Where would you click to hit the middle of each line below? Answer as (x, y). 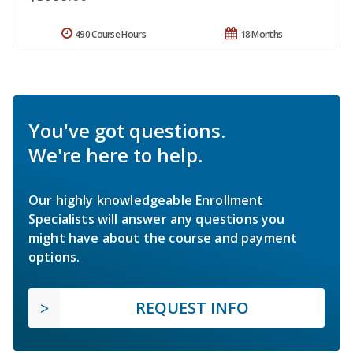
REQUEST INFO (192, 307)
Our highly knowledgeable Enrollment (146, 200)
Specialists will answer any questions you (157, 219)
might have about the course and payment (163, 238)
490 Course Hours (110, 34)
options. (54, 256)
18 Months (261, 34)
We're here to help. (115, 154)
